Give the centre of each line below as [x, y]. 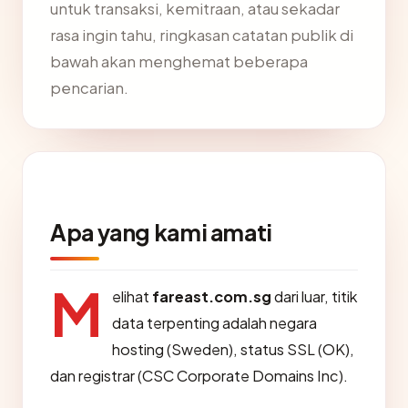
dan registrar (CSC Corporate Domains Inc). [199, 376]
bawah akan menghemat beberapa [179, 61]
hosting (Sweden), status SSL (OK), [233, 349]
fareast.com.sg [212, 296]
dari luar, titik [315, 296]
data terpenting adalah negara [214, 323]
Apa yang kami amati [161, 232]
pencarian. [89, 88]
